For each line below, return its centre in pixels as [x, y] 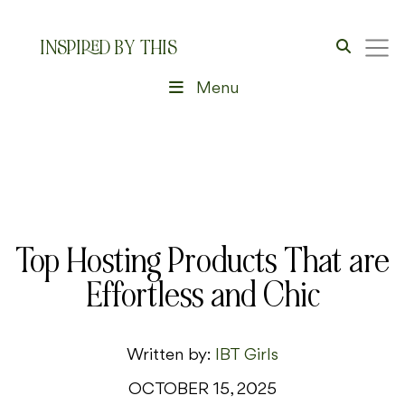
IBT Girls [247, 356]
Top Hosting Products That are [202, 261]
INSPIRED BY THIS [108, 47]
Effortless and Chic [202, 296]
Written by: [171, 356]
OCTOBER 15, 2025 [202, 390]
